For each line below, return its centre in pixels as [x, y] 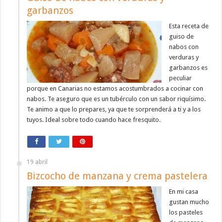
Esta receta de [189, 26]
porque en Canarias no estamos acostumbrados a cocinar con [115, 89]
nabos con [184, 47]
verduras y [184, 57]
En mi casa [184, 192]
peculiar [181, 78]
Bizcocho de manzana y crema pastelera [117, 176]
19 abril [37, 162]
